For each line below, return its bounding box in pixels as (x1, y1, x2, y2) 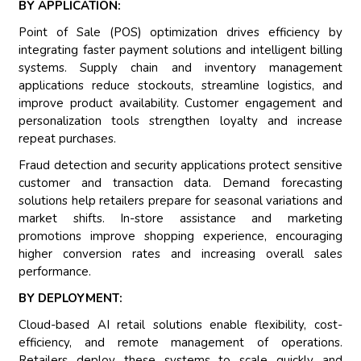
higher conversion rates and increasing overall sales (19, 246, 342, 263)
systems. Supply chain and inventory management (19, 60, 342, 77)
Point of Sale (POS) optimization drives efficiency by (19, 24, 342, 41)
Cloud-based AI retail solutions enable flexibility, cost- (19, 317, 342, 334)
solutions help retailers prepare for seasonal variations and (19, 193, 342, 210)
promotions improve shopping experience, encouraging (19, 228, 342, 245)
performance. (19, 263, 92, 280)
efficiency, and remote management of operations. (19, 334, 342, 351)
